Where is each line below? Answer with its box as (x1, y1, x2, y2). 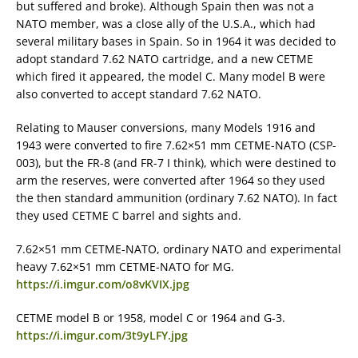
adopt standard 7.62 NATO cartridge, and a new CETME (16, 51, 313, 67)
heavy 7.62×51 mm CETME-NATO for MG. (16, 259, 234, 275)
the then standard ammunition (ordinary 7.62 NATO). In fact (16, 190, 337, 206)
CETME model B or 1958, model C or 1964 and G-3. (16, 310, 285, 326)
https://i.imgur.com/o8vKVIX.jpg (16, 276, 189, 292)
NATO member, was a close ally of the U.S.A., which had (16, 16, 316, 32)
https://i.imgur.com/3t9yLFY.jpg (16, 328, 188, 344)
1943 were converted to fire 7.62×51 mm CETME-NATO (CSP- (16, 137, 336, 153)
